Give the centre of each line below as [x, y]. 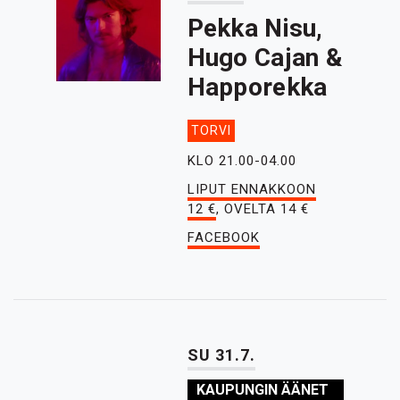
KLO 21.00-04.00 [242, 161]
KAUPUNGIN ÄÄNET [262, 390]
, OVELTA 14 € [262, 209]
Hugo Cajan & [265, 58]
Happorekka [257, 87]
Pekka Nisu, [255, 28]
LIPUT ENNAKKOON [251, 189]
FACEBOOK [223, 237]
